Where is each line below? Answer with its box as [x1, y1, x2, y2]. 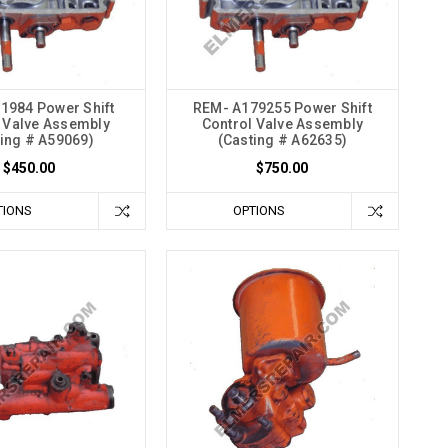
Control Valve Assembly [201, 116, 364, 133]
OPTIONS [232, 203, 285, 219]
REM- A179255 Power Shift [192, 100, 372, 117]
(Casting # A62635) [217, 132, 348, 149]
